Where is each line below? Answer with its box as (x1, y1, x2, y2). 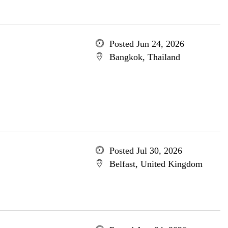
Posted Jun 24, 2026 (109, 39, 184, 49)
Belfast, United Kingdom (109, 159, 203, 169)
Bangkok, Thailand (109, 52, 180, 62)
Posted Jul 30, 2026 (109, 146, 182, 156)
